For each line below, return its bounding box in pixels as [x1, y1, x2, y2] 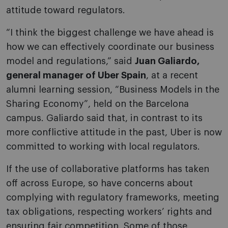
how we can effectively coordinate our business [6, 42, 214, 52]
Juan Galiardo [135, 56, 197, 66]
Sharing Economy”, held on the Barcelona [6, 99, 189, 109]
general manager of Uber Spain [6, 71, 146, 80]
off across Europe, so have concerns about [6, 179, 193, 188]
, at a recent [146, 71, 198, 80]
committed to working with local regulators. [6, 142, 200, 152]
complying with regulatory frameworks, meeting [6, 193, 219, 203]
